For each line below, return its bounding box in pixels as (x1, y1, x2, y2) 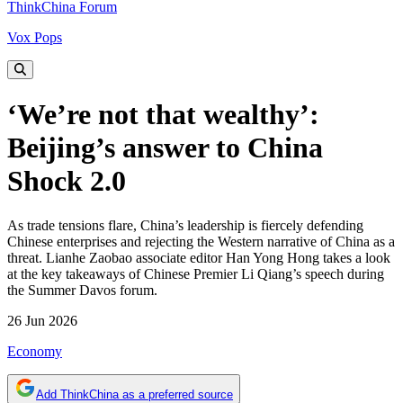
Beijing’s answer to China (7, 131, 323, 165)
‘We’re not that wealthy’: (7, 98, 319, 131)
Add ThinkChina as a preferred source (36, 387, 233, 401)
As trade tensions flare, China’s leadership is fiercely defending (7, 217, 363, 233)
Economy (7, 343, 62, 359)
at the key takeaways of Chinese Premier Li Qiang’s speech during (7, 265, 384, 282)
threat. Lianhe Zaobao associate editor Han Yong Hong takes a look (7, 249, 390, 265)
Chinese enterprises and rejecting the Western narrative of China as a (7, 233, 395, 249)
